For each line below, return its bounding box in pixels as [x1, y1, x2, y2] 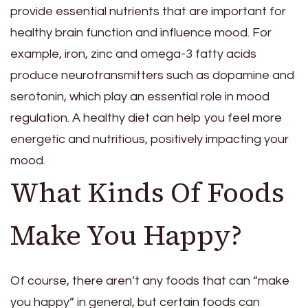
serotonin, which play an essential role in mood [10, 90, 269, 104]
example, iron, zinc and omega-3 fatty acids [10, 47, 256, 61]
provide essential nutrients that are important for [10, 5, 286, 19]
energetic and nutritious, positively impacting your [10, 133, 289, 146]
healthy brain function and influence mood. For [10, 26, 272, 40]
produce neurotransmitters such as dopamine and [10, 69, 294, 82]
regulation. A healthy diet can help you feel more [10, 111, 282, 125]
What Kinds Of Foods [10, 174, 285, 212]
